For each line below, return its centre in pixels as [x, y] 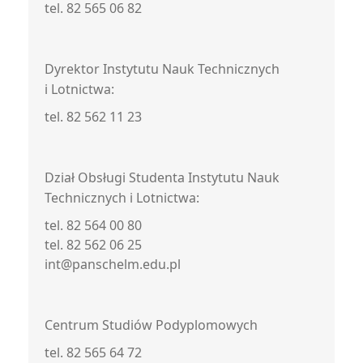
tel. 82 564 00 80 [93, 225]
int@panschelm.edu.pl [113, 264]
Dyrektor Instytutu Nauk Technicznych [162, 69]
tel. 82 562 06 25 [93, 245]
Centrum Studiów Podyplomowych [151, 325]
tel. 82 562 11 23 [93, 117]
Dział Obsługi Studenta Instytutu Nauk [162, 177]
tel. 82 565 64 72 [93, 352]
